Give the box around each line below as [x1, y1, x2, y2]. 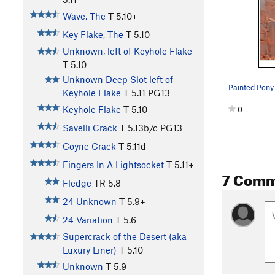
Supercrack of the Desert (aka [62, 231, 187, 242]
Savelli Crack [62, 122, 117, 134]
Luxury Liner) [62, 244, 117, 256]
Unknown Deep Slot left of [62, 74, 173, 85]
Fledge [62, 177, 91, 189]
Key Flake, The [62, 29, 123, 41]
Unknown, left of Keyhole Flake [62, 45, 192, 57]
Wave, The [62, 10, 106, 22]
